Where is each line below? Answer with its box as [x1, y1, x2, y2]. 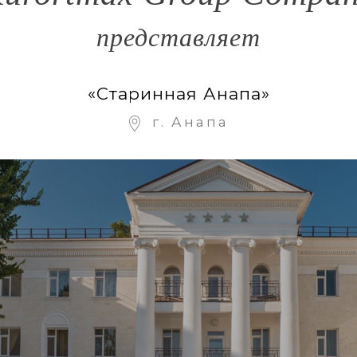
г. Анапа [151, 114, 229, 131]
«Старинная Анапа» [87, 83, 270, 104]
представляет [96, 23, 261, 52]
